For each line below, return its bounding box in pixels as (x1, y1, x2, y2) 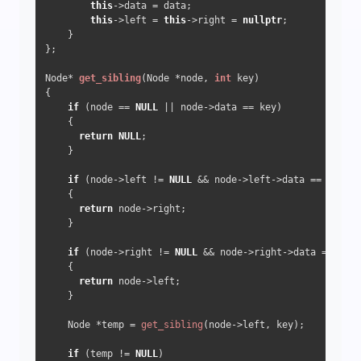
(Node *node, (141, 73, 214, 84)
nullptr (243, 15, 282, 26)
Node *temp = (45, 319, 141, 330)
